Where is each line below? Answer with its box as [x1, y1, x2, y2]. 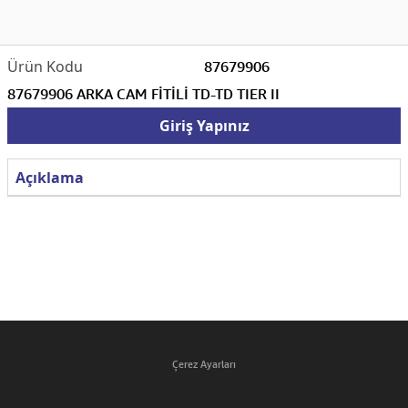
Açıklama [15, 167, 84, 188]
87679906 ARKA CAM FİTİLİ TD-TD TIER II [7, 85, 280, 103]
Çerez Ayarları [172, 356, 236, 372]
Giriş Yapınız [158, 116, 250, 136]
